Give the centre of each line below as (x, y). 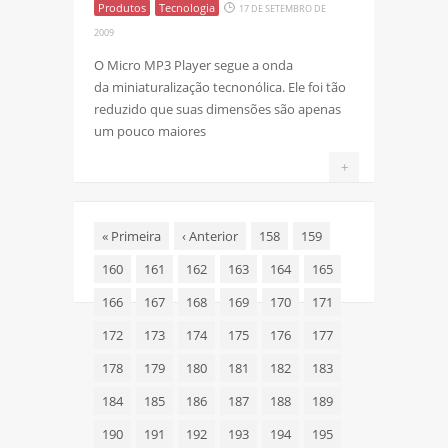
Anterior (212, 235)
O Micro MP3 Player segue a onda (193, 64)
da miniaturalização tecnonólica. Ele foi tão (220, 86)
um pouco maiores (150, 130)
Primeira (134, 235)
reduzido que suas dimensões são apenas (217, 108)
